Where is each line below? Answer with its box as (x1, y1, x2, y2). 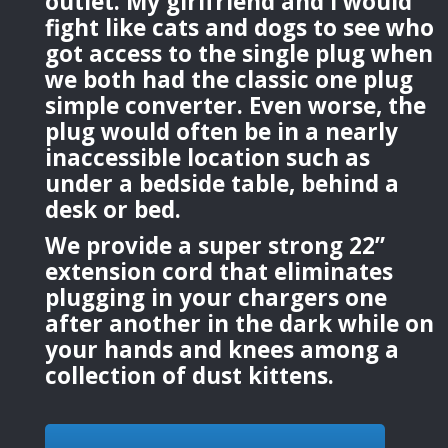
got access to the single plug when (45, 37, 434, 69)
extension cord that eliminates (45, 255, 394, 287)
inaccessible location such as (45, 141, 371, 173)
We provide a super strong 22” (45, 229, 386, 261)
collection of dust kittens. (45, 359, 335, 391)
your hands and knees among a (45, 333, 400, 365)
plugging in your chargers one (45, 281, 388, 313)
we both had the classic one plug (45, 63, 414, 95)
